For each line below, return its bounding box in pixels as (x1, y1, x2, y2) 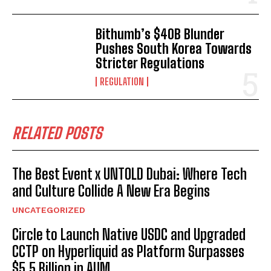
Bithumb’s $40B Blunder (96, 26, 225, 43)
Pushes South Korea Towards (96, 41, 252, 57)
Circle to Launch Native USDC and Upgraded (12, 226, 246, 244)
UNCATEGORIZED (12, 205, 85, 215)
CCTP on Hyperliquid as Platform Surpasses (12, 243, 244, 261)
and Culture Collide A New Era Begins (12, 182, 210, 200)
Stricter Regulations (96, 55, 205, 72)
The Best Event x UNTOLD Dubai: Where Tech (12, 165, 247, 183)
